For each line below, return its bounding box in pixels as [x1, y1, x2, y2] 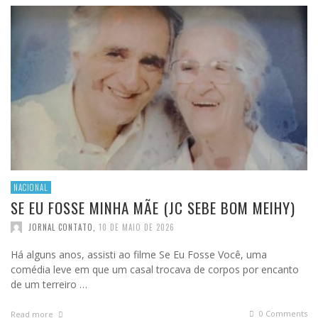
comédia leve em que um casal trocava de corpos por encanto [11, 263, 299, 277]
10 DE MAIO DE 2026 [99, 221, 175, 234]
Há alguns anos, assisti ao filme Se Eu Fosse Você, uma [11, 248, 267, 262]
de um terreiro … [11, 278, 87, 292]
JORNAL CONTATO [28, 221, 93, 234]
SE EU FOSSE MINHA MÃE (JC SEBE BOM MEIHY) [11, 197, 295, 219]
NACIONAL [13, 182, 48, 194]
